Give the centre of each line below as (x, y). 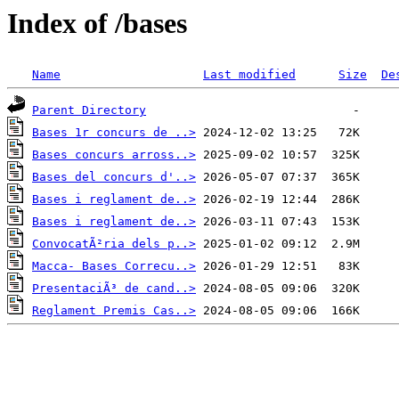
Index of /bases (97, 23)
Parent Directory (89, 110)
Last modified (249, 75)
